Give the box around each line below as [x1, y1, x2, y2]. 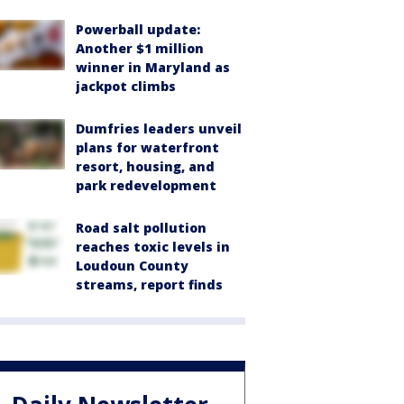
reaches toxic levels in [76, 238, 230, 255]
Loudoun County [76, 257, 188, 274]
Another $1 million [76, 40, 204, 57]
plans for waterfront [76, 139, 219, 156]
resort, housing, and [76, 158, 215, 175]
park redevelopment [76, 177, 216, 194]
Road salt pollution [76, 219, 207, 236]
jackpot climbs [76, 78, 176, 95]
